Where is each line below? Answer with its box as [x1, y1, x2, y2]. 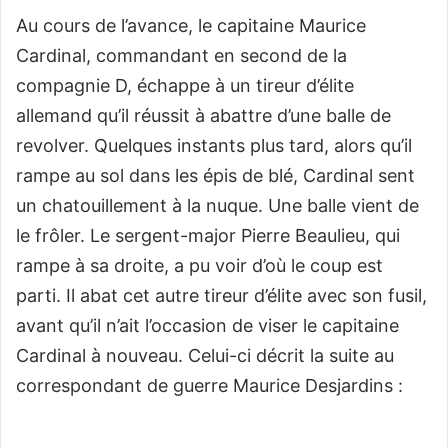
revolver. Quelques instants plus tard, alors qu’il [16, 135, 412, 157]
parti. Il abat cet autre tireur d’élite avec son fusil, [16, 285, 427, 307]
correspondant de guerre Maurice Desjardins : [16, 375, 403, 397]
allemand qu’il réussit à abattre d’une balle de [16, 105, 391, 127]
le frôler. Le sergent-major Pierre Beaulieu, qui [16, 225, 400, 247]
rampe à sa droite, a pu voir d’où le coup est [16, 255, 383, 277]
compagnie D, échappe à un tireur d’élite [16, 75, 354, 97]
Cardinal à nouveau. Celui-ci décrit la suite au [16, 345, 394, 367]
